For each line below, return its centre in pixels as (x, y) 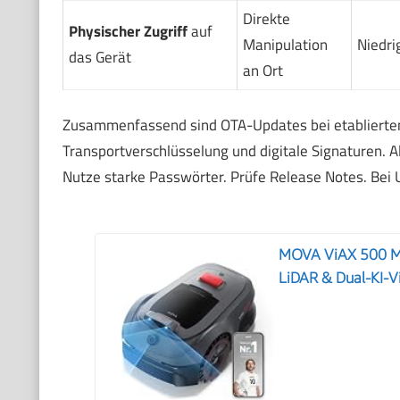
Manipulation (285, 44)
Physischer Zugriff (128, 31)
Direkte (266, 18)
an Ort (262, 70)
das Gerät (100, 57)
